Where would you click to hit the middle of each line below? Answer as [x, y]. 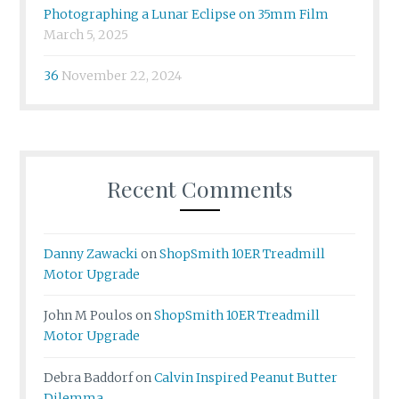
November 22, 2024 [122, 76]
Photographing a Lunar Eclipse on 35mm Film [187, 14]
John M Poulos [89, 316]
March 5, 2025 [86, 34]
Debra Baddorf [89, 377]
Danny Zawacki [91, 254]
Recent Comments [199, 188]
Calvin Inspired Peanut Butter [246, 377]
